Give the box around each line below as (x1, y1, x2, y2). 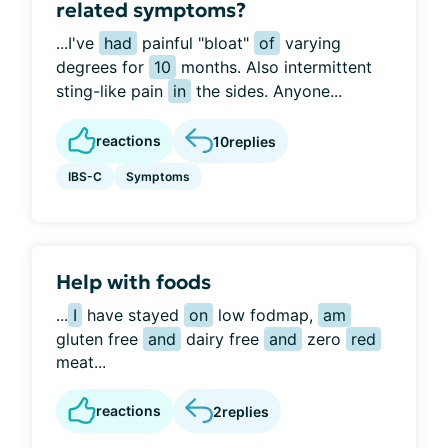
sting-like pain (56, 81, 168, 101)
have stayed (82, 305, 184, 325)
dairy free (181, 329, 264, 349)
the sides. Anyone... (191, 81, 342, 101)
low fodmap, (213, 305, 318, 325)
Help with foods (56, 269, 211, 295)
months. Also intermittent (176, 57, 372, 77)
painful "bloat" (137, 33, 254, 53)
